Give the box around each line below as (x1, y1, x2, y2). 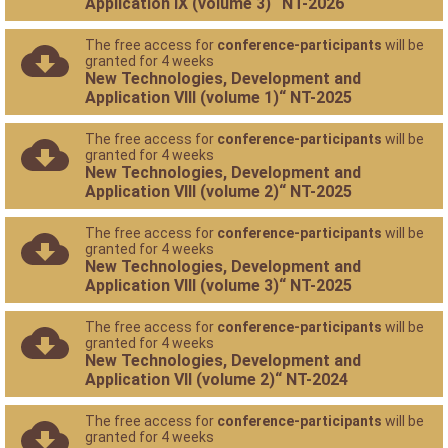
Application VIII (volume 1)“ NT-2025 (85, 88, 352, 107)
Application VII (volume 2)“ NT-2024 (85, 370, 348, 389)
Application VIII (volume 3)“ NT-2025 (85, 276, 352, 295)
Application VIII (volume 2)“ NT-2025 (85, 182, 352, 201)
